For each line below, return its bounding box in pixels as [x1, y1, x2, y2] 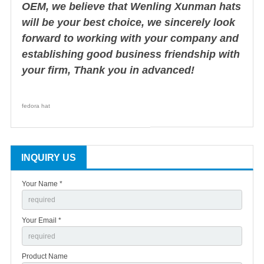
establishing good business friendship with [22, 48, 240, 61]
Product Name [22, 252, 68, 261]
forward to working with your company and [22, 32, 239, 45]
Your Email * [22, 216, 61, 225]
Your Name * [22, 180, 62, 189]
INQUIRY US [21, 153, 76, 163]
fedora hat [22, 103, 50, 110]
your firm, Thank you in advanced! [22, 64, 194, 77]
